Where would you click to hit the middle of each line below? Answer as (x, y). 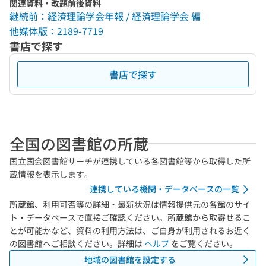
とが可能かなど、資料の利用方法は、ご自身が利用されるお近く (130, 230)
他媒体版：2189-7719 (56, 31)
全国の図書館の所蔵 (79, 143)
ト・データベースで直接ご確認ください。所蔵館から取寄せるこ (130, 217)
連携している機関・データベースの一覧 (164, 189)
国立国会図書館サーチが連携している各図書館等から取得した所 (130, 161)
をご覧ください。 (203, 243)
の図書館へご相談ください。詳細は (77, 243)
